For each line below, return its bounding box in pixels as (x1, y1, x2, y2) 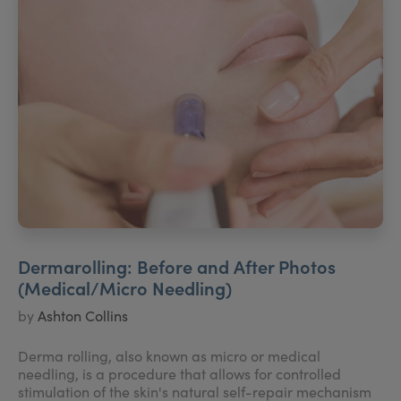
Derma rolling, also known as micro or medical (18, 346, 320, 365)
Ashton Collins (38, 306, 128, 325)
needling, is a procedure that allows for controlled (18, 364, 341, 383)
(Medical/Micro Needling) (18, 275, 232, 300)
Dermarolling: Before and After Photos (18, 253, 336, 278)
